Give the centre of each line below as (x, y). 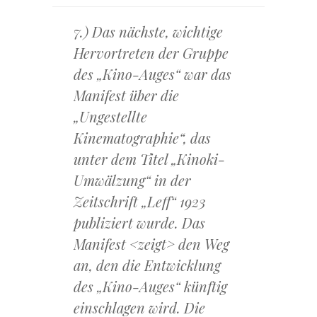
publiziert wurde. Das (139, 223)
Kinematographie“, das (142, 138)
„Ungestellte (110, 117)
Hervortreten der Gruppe (151, 53)
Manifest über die (126, 96)
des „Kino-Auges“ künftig (150, 287)
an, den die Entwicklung (147, 265)
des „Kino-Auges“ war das (152, 74)
